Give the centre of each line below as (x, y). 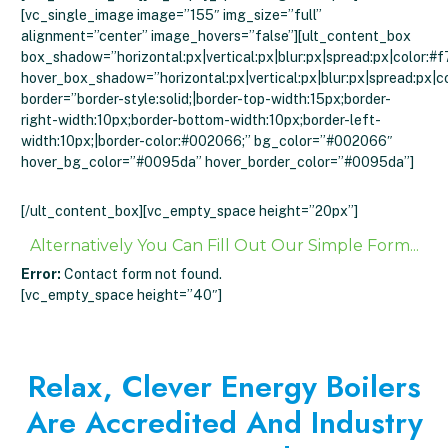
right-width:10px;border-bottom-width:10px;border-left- (201, 119)
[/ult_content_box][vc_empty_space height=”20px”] (189, 210)
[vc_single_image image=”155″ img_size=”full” (171, 14)
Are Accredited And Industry (224, 422)
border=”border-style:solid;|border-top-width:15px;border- (206, 98)
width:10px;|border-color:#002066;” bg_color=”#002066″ (207, 140)
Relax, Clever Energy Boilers (224, 386)
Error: (41, 273)
